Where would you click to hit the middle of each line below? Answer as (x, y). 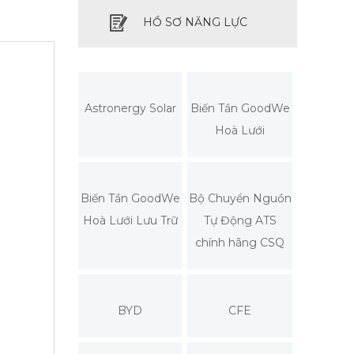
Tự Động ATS (240, 220)
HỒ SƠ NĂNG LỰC (195, 22)
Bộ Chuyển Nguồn (240, 198)
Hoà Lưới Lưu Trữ (130, 220)
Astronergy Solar (130, 108)
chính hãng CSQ (240, 242)
